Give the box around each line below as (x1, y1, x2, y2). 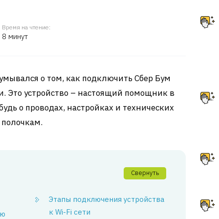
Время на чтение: (2, 23, 50, 31)
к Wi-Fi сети (49, 207, 91, 217)
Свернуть (131, 169, 159, 177)
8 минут (2, 32, 28, 41)
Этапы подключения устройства (49, 195, 165, 204)
